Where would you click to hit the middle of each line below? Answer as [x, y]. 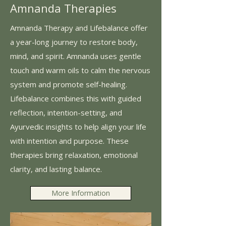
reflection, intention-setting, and [66, 112]
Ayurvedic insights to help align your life [78, 126]
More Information [81, 193]
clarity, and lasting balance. [56, 169]
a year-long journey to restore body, [74, 42]
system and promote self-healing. [69, 84]
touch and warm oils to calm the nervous [80, 70]
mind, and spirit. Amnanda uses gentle [76, 56]
